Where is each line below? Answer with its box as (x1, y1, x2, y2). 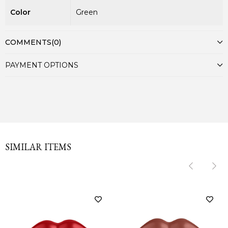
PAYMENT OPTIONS (5, 61, 78, 70)
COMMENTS (5, 38, 51, 47)
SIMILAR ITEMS (5, 141, 71, 153)
